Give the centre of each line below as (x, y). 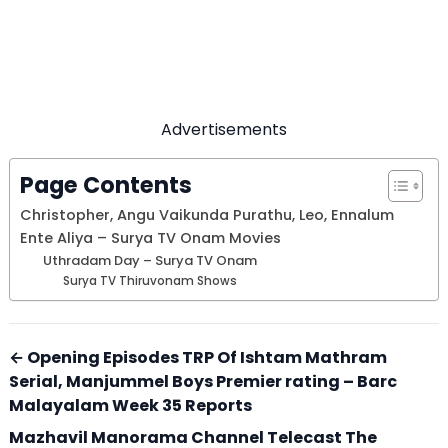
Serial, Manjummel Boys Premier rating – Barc (203, 381)
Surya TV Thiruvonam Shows (150, 280)
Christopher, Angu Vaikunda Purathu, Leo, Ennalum (207, 214)
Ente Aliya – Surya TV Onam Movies (150, 237)
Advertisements (224, 129)
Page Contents (106, 184)
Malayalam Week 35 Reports (130, 405)
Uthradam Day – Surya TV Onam (149, 260)
